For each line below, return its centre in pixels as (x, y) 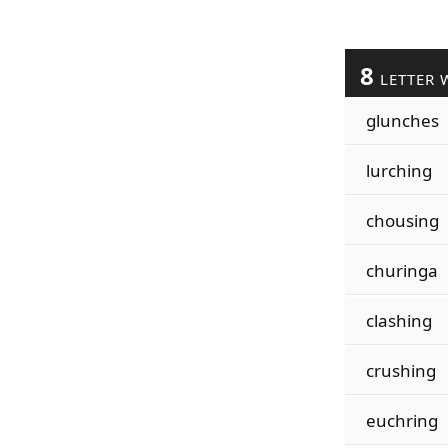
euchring (401, 420)
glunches (402, 120)
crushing (400, 370)
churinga (401, 270)
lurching (398, 170)
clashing (398, 320)
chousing (402, 220)
